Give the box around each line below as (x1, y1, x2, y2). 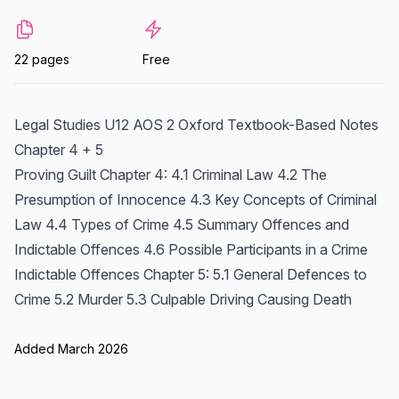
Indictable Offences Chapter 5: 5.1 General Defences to (14, 265, 367, 283)
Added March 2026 (14, 341, 128, 356)
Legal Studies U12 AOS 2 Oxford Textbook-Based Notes (14, 116, 379, 134)
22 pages (14, 52, 69, 67)
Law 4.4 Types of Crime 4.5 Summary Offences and (14, 216, 349, 233)
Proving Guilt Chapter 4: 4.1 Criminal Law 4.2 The (14, 166, 327, 183)
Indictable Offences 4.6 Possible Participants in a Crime (14, 240, 368, 258)
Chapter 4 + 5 (14, 141, 103, 159)
